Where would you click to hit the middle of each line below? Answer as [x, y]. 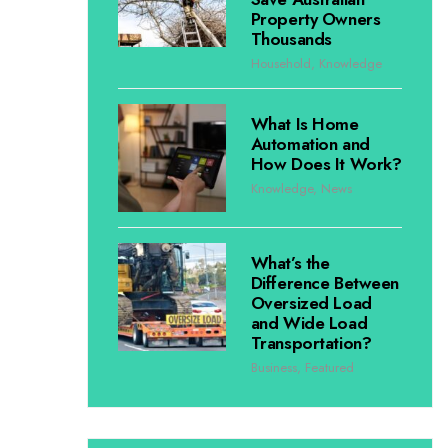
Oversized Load [311, 303]
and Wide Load [309, 323]
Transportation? [311, 343]
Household [280, 63]
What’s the [290, 263]
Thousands [291, 39]
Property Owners [315, 19]
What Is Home [304, 124]
